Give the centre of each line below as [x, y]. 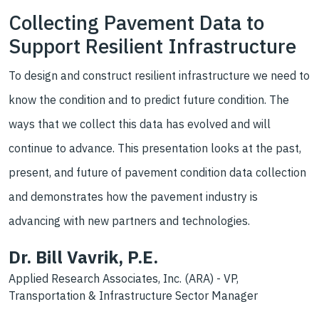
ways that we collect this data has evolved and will [140, 124]
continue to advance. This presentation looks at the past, [155, 148]
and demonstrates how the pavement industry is [133, 197]
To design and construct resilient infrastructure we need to [159, 76]
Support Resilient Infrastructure [152, 46]
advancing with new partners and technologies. [129, 221]
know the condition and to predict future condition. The [149, 100]
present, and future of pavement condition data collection [157, 173]
